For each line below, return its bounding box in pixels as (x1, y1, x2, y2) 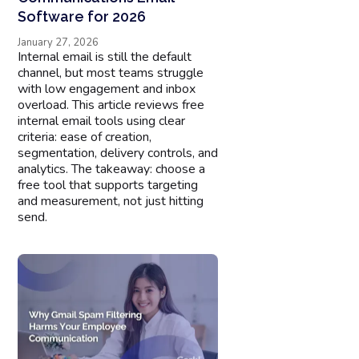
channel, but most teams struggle (18, 63, 204, 82)
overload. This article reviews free (18, 95, 205, 114)
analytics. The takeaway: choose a (18, 159, 206, 178)
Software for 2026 (18, 7, 147, 25)
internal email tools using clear (18, 111, 186, 130)
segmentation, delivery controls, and (18, 143, 219, 162)
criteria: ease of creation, (18, 127, 152, 146)
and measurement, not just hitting (18, 192, 204, 210)
